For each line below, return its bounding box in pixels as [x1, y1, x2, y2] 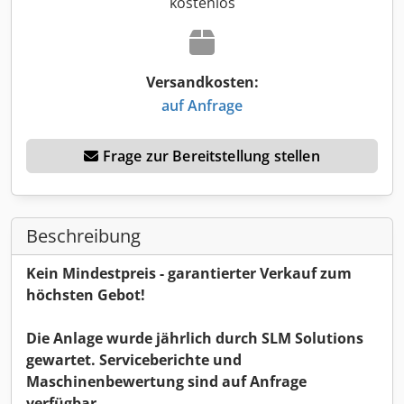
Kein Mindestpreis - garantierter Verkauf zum [26, 262, 352, 283]
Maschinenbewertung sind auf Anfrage [26, 371, 307, 391]
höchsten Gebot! [26, 284, 145, 305]
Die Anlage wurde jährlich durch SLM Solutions [26, 327, 363, 348]
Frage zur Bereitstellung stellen [102, 145, 320, 166]
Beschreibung [26, 223, 141, 248]
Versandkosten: [145, 72, 259, 92]
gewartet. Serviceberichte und [26, 349, 242, 370]
